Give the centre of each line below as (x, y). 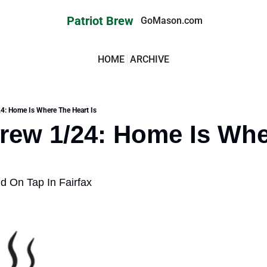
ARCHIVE (150, 59)
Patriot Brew (100, 21)
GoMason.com (171, 21)
